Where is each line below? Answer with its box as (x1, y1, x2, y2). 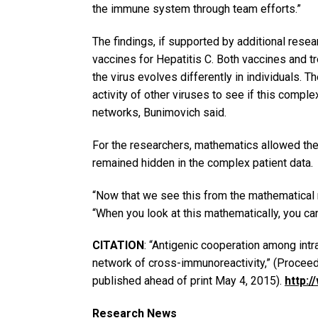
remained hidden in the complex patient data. (92, 155, 313, 170)
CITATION (92, 238, 144, 253)
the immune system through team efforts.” (92, 2, 301, 16)
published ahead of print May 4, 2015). (92, 274, 285, 288)
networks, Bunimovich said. (92, 105, 226, 119)
